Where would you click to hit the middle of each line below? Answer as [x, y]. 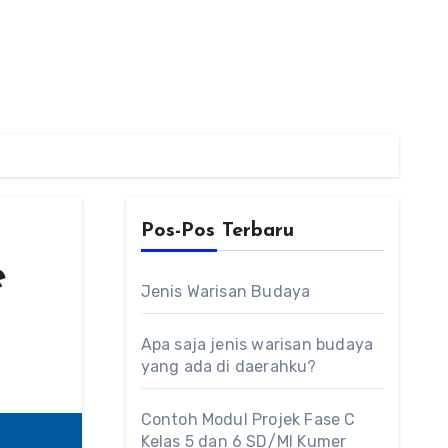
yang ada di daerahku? [228, 366]
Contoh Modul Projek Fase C [248, 419]
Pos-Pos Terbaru [217, 231]
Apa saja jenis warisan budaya [257, 344]
